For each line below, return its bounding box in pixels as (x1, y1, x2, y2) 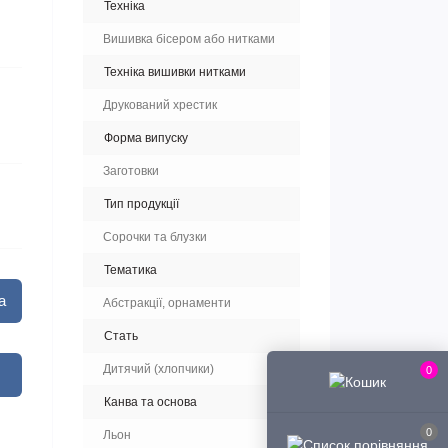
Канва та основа (104, 395, 197, 409)
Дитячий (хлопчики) (103, 362, 214, 376)
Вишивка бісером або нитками (103, 32, 275, 46)
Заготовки (103, 164, 159, 178)
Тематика (104, 263, 157, 277)
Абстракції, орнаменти (103, 296, 231, 310)
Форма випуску (104, 131, 188, 145)
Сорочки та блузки (103, 230, 207, 244)
